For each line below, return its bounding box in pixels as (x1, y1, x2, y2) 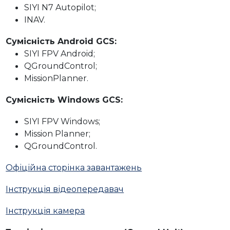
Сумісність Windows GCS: (6, 94, 123, 105)
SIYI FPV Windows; (24, 116, 101, 126)
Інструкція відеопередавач (6, 183, 124, 194)
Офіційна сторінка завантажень (6, 162, 142, 172)
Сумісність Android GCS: (6, 35, 117, 46)
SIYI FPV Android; (24, 48, 95, 59)
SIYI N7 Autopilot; (24, 2, 97, 12)
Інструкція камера (6, 205, 85, 216)
